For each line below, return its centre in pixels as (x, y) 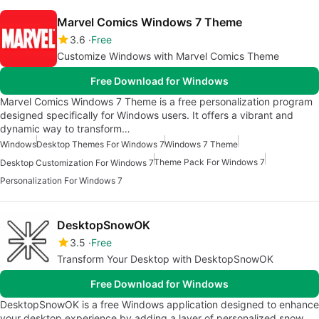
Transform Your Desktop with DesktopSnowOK (165, 259)
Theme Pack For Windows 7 (209, 162)
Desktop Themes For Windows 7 (100, 145)
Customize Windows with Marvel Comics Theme (168, 56)
